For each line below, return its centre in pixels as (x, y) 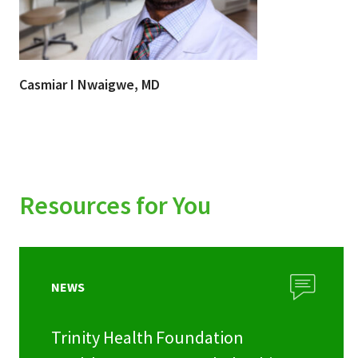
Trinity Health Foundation (147, 338)
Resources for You (115, 206)
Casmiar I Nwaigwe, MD (89, 85)
